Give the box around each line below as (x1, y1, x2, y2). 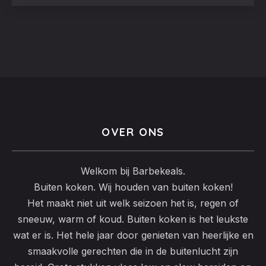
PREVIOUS (17, 59, 60, 71)
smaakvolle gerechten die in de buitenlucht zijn (28, 245, 238, 257)
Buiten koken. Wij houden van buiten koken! (33, 181, 233, 193)
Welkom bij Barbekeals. (81, 165, 185, 177)
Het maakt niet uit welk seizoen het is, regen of (27, 197, 239, 209)
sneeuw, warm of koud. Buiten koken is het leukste (18, 213, 248, 225)
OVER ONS (101, 125, 165, 139)
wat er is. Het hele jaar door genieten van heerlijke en (12, 229, 254, 241)
